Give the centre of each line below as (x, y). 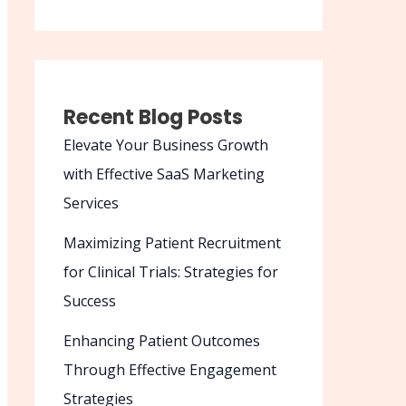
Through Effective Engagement (170, 370)
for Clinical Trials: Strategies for (171, 272)
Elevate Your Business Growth (166, 145)
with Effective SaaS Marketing (164, 174)
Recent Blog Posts (153, 118)
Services (91, 203)
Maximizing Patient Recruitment (172, 243)
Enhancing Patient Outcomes (162, 341)
